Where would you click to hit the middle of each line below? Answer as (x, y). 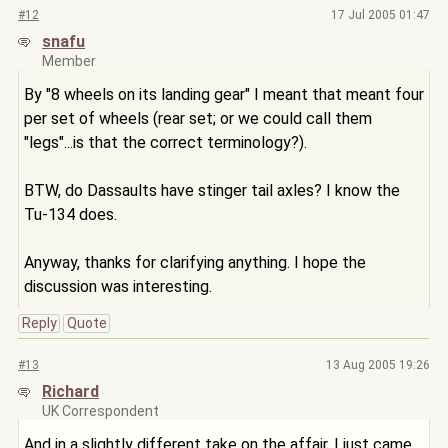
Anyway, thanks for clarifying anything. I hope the (195, 262)
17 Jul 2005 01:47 (380, 15)
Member (69, 61)
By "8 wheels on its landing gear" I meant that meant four (224, 94)
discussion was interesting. (118, 286)
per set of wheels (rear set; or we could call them (198, 118)
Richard (70, 391)
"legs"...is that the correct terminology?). (165, 142)
